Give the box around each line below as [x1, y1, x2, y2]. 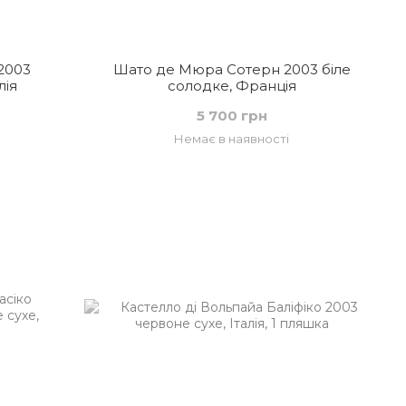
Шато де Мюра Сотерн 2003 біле [112, 61, 351, 78]
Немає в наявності [174, 131, 290, 146]
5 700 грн [196, 107, 267, 124]
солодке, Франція [167, 77, 296, 94]
